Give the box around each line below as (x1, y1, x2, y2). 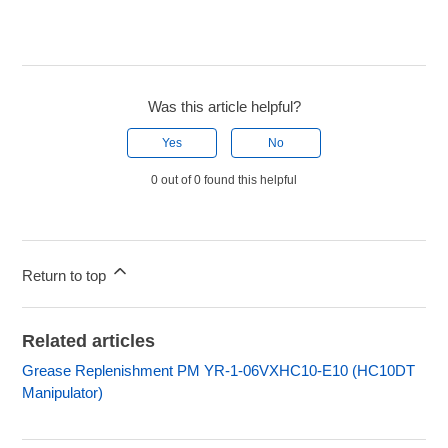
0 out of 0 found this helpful (151, 173, 297, 188)
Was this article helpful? (147, 98, 301, 116)
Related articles (22, 331, 156, 352)
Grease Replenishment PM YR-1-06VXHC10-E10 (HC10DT (22, 362, 416, 380)
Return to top (22, 267, 111, 285)
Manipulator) (22, 384, 104, 402)
